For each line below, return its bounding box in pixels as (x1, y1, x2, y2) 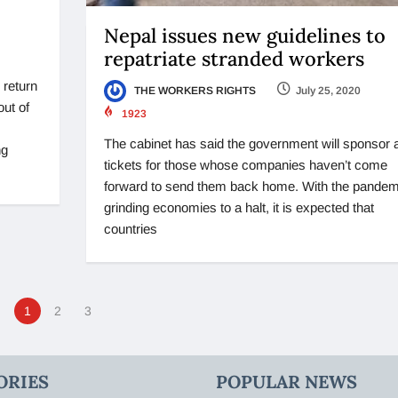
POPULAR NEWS (216, 370, 358, 394)
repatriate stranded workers (103, 45, 364, 71)
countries (103, 221, 157, 237)
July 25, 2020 (295, 84, 361, 97)
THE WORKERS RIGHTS (131, 84, 256, 97)
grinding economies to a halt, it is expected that (103, 200, 374, 216)
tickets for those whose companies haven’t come (103, 157, 387, 173)
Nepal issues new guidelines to (103, 22, 386, 48)
